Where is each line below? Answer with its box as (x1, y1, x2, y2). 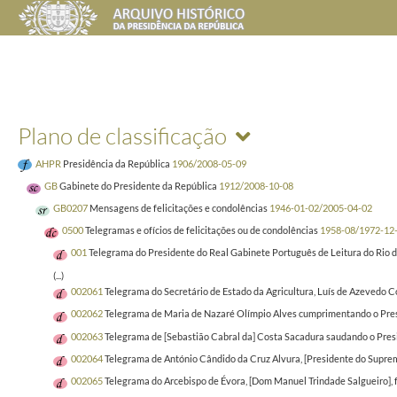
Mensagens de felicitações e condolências (90, 202, 268, 214)
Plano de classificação (18, 121, 227, 150)
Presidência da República (63, 157, 170, 169)
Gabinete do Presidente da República (59, 179, 217, 191)
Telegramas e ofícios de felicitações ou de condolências (85, 224, 318, 237)
